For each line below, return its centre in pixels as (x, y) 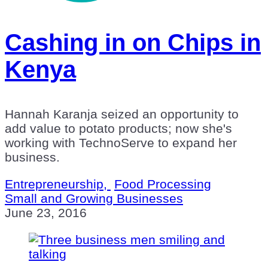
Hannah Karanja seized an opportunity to (122, 114)
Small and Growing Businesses (94, 198)
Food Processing (163, 184)
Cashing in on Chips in (133, 42)
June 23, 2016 (46, 212)
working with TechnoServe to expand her (121, 142)
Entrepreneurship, (58, 184)
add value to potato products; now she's (118, 128)
